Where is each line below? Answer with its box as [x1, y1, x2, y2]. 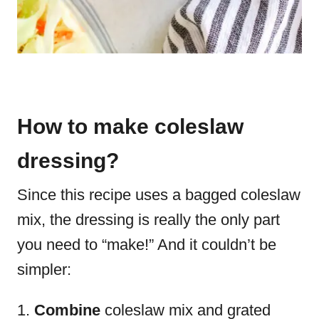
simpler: [17, 260, 75, 278]
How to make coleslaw [17, 114, 244, 138]
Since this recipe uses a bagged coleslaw [17, 185, 300, 204]
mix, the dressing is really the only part [17, 210, 280, 229]
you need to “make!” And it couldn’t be [17, 235, 276, 253]
